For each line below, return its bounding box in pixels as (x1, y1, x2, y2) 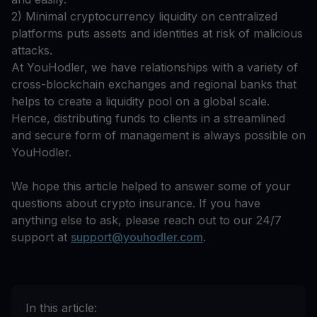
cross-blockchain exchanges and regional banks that (11, 77, 296, 92)
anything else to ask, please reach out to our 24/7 (11, 213, 282, 228)
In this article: (25, 301, 97, 316)
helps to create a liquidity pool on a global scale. (11, 94, 270, 109)
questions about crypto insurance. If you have (11, 196, 260, 211)
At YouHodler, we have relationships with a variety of (11, 60, 298, 75)
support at (11, 230, 71, 245)
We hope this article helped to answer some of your (11, 179, 291, 194)
